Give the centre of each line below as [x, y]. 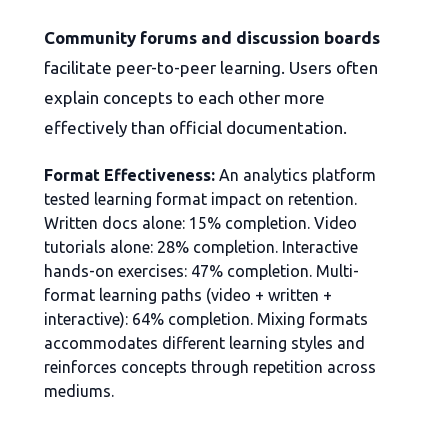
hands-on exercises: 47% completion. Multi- [201, 271]
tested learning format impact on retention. [200, 199]
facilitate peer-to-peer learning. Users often [211, 68]
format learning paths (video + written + [188, 295]
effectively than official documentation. [195, 128]
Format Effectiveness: [129, 175]
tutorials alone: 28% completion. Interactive [201, 247]
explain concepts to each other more [184, 98]
